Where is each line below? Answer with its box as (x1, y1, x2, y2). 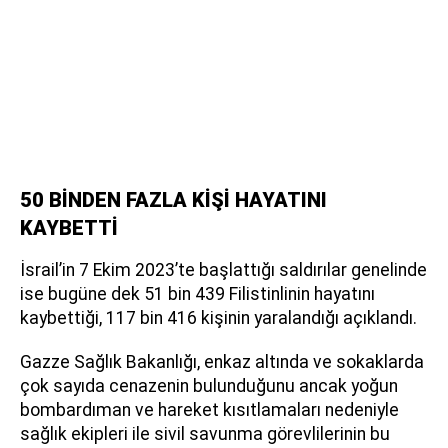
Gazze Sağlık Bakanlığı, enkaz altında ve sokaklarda (20, 351, 424, 372)
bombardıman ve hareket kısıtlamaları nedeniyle (20, 399, 399, 420)
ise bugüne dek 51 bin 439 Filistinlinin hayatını (20, 283, 375, 304)
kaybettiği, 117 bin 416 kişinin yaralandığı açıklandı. (20, 307, 417, 328)
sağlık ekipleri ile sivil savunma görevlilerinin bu (20, 423, 390, 444)
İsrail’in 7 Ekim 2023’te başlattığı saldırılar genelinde (20, 259, 427, 280)
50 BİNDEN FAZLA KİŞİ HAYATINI (20, 187, 327, 212)
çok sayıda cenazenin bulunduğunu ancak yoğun (20, 375, 398, 396)
